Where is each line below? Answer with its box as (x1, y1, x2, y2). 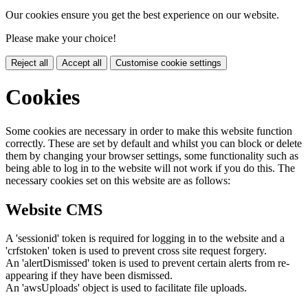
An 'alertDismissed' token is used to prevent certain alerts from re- (5, 257, 289, 269)
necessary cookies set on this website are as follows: (5, 174, 230, 186)
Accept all (62, 57, 102, 68)
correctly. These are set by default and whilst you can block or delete (5, 137, 302, 149)
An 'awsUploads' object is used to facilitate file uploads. (5, 282, 247, 294)
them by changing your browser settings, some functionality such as (5, 149, 298, 162)
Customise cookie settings (115, 57, 221, 68)
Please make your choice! (5, 32, 116, 44)
